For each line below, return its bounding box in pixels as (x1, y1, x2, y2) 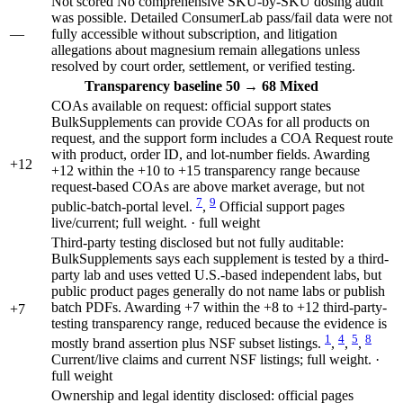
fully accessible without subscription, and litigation (51, 25, 337, 41)
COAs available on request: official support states (51, 97, 331, 113)
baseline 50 (174, 77, 240, 94)
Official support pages (219, 198, 345, 214)
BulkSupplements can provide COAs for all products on (51, 113, 370, 130)
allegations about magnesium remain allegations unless (51, 41, 360, 58)
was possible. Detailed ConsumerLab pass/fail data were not (51, 9, 392, 25)
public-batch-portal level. (51, 198, 196, 214)
